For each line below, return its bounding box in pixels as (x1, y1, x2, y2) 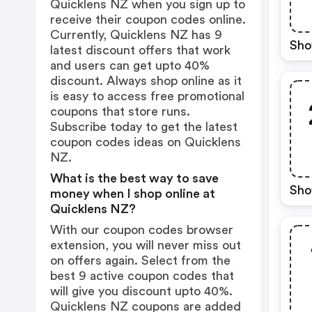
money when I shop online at (50, 187, 215, 200)
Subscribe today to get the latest (50, 120, 237, 133)
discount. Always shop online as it (50, 75, 242, 87)
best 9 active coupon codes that (50, 270, 234, 282)
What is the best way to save (50, 172, 219, 185)
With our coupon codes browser (50, 224, 233, 236)
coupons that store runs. (50, 105, 190, 118)
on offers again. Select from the (50, 254, 231, 267)
